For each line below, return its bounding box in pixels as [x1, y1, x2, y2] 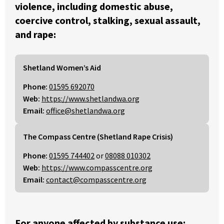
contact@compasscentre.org [46, 174, 146, 185]
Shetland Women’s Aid [23, 62, 101, 73]
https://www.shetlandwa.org [41, 93, 139, 104]
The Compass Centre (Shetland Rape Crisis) [23, 131, 173, 142]
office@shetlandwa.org [46, 105, 125, 116]
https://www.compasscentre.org [41, 162, 152, 173]
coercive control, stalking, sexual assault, [15, 13, 200, 26]
